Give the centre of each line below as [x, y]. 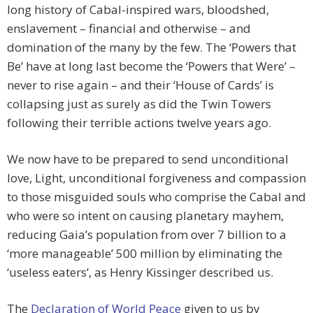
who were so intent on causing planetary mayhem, [145, 216]
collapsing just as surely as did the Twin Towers [139, 104]
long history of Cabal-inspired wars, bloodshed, [138, 10]
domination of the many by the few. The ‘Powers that [152, 48]
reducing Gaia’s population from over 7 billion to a [147, 235]
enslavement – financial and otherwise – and [129, 29]
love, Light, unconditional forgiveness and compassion [156, 178]
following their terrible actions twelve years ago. [139, 123]
